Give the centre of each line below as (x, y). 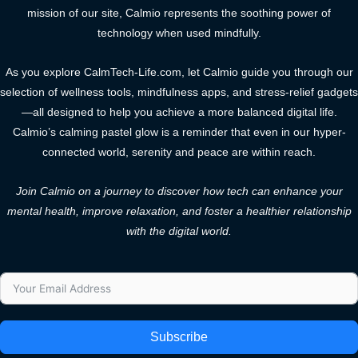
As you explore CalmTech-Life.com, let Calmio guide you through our (179, 73)
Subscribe (179, 336)
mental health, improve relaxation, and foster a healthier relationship (179, 212)
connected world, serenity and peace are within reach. (179, 153)
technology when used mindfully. (179, 34)
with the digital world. (179, 232)
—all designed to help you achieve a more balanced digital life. (179, 113)
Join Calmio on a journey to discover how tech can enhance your (179, 192)
